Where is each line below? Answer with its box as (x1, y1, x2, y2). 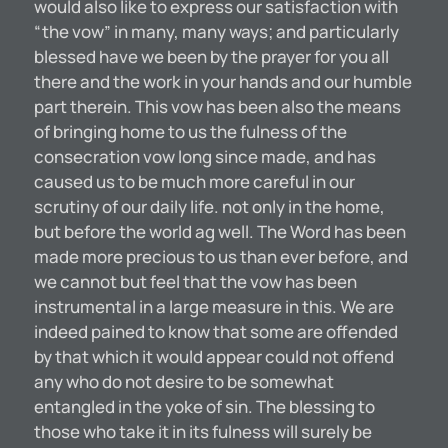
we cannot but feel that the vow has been (34, 269, 357, 293)
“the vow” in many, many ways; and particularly (34, 19, 399, 43)
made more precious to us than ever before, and (34, 244, 408, 268)
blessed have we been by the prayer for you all (34, 44, 389, 68)
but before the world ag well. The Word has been (34, 219, 406, 243)
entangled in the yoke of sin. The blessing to (34, 394, 375, 418)
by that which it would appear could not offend (34, 344, 394, 368)
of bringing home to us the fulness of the (34, 119, 347, 143)
